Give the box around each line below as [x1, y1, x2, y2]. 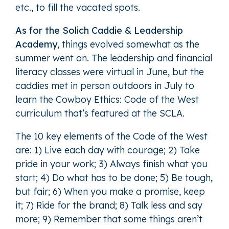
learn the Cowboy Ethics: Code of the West [15, 93, 199, 105]
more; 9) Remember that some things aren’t [15, 213, 202, 225]
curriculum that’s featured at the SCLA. [15, 107, 185, 119]
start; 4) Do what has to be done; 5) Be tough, [15, 171, 213, 184]
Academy [15, 38, 57, 50]
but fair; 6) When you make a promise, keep [15, 185, 205, 197]
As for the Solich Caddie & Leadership [15, 24, 183, 36]
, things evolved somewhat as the [57, 38, 199, 50]
